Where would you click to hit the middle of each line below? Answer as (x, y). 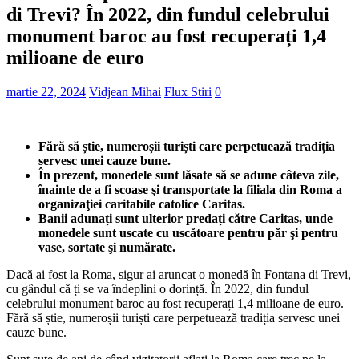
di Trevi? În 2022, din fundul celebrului (168, 14)
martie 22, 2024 (46, 91)
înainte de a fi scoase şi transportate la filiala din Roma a (190, 189)
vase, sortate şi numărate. (107, 247)
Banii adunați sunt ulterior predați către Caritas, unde (186, 218)
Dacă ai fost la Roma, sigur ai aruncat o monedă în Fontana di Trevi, (179, 274)
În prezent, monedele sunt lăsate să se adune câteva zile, (189, 175)
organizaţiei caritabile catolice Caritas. (142, 204)
